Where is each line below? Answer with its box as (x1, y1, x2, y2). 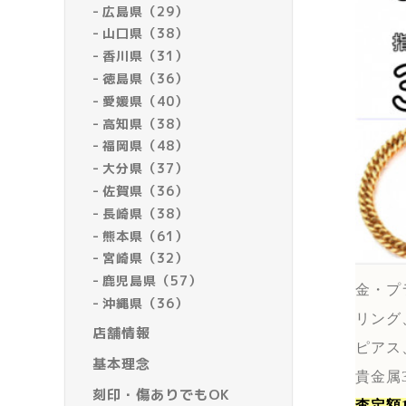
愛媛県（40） (102, 92, 189, 110)
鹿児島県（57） (102, 272, 203, 290)
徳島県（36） (102, 70, 189, 88)
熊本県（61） (102, 227, 189, 245)
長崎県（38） (102, 204, 189, 222)
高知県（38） (102, 114, 189, 132)
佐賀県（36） (102, 182, 189, 200)
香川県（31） (102, 47, 189, 65)
